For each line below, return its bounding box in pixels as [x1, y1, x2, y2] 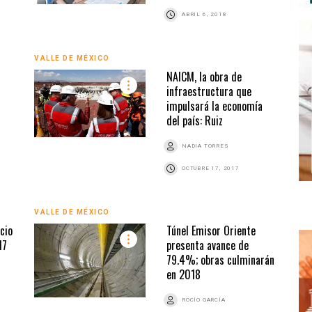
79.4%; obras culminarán [166, 251, 274, 268]
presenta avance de [166, 236, 249, 253]
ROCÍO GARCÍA [182, 296, 226, 303]
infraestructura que [166, 82, 251, 100]
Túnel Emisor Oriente [166, 221, 256, 239]
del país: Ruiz [166, 111, 223, 129]
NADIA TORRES [182, 142, 229, 149]
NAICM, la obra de [166, 68, 242, 85]
